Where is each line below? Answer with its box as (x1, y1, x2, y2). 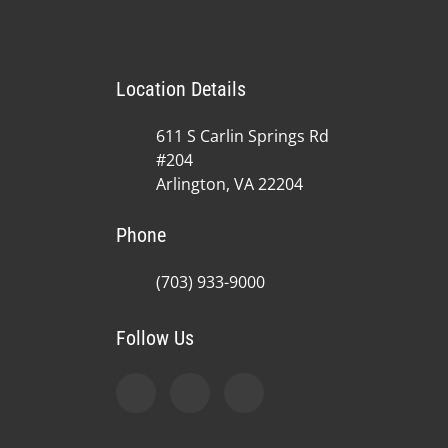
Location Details (115, 76, 246, 101)
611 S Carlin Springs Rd (155, 124, 329, 147)
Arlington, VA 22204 (155, 172, 303, 195)
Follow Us (115, 325, 194, 350)
